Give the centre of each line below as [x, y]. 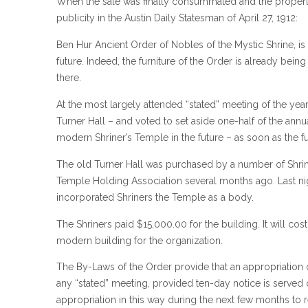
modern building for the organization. [140, 240]
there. [69, 77]
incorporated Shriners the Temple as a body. [155, 197]
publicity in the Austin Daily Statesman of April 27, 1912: [177, 18]
